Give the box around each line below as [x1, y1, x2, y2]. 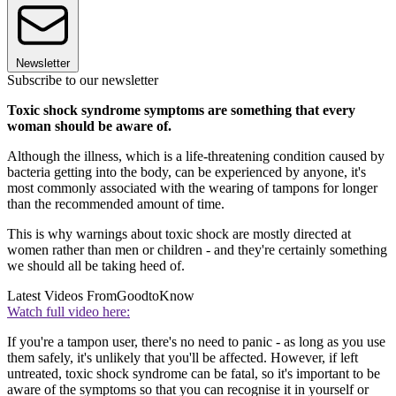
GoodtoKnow [117, 287, 194, 303]
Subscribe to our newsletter [7, 72, 158, 88]
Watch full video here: [7, 303, 130, 319]
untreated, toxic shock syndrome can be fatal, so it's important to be [7, 365, 380, 381]
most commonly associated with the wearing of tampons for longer [7, 179, 377, 195]
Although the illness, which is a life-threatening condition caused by [7, 148, 385, 164]
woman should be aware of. [7, 118, 171, 133]
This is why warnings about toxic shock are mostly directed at [7, 225, 351, 241]
